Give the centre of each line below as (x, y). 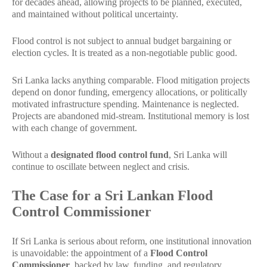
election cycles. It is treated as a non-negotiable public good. (125, 53)
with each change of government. (74, 128)
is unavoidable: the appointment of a (81, 253)
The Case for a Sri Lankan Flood (112, 195)
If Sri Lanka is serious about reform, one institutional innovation (132, 241)
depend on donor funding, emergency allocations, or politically (130, 92)
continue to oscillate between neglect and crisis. (101, 167)
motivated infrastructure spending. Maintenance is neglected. (125, 104)
